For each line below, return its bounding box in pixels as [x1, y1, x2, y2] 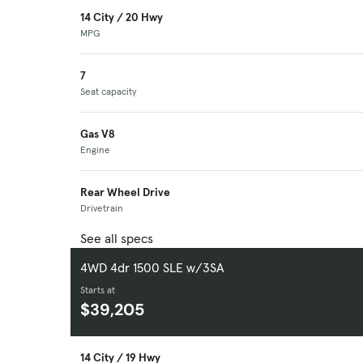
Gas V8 [80, 126, 115, 142]
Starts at [80, 284, 115, 297]
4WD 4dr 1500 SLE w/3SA [80, 259, 224, 276]
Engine [80, 143, 110, 156]
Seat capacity [80, 85, 137, 98]
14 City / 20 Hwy [80, 10, 163, 25]
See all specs [80, 230, 153, 247]
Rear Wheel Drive [80, 185, 170, 200]
